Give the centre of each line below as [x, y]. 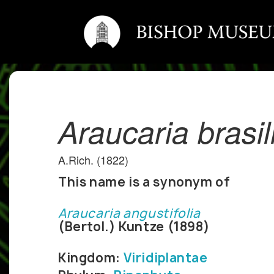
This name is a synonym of [144, 182]
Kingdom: [91, 258]
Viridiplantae [165, 258]
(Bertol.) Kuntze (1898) [134, 227]
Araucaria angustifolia [129, 213]
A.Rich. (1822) [93, 160]
